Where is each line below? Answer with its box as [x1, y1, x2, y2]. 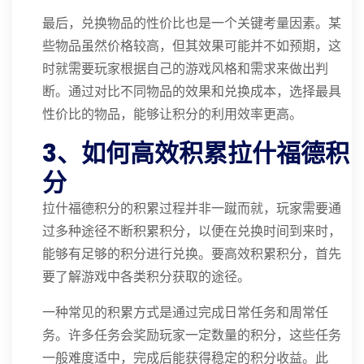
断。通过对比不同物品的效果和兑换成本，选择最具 [42, 84, 341, 98]
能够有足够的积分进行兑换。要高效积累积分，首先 [42, 247, 341, 261]
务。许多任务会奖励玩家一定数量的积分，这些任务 [42, 328, 341, 342]
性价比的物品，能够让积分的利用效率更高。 [42, 107, 302, 121]
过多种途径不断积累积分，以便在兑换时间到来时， [42, 224, 341, 238]
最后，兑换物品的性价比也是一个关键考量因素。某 [42, 16, 341, 30]
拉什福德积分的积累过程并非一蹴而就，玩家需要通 [42, 201, 341, 215]
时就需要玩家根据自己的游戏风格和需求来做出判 [42, 62, 328, 76]
